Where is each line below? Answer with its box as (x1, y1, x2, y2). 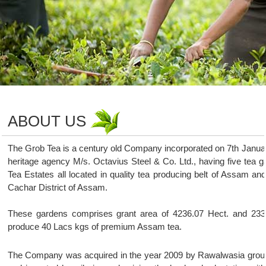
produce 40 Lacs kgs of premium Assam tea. (8, 221, 182, 232)
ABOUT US (8, 112, 90, 130)
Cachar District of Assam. (8, 182, 107, 192)
